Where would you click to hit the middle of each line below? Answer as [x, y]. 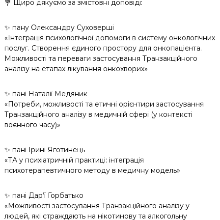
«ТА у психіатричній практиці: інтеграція [74, 160]
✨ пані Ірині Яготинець [44, 150]
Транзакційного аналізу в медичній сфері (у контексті [98, 115]
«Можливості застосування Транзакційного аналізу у [97, 206]
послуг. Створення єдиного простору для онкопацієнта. [103, 48]
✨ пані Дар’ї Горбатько [44, 196]
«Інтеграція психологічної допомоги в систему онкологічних [110, 38]
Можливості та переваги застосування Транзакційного [101, 59]
